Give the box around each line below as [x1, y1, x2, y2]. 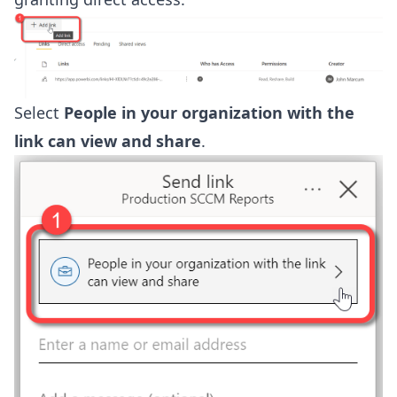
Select [14, 102, 64, 124]
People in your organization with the [64, 102, 354, 124]
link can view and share [14, 130, 201, 152]
